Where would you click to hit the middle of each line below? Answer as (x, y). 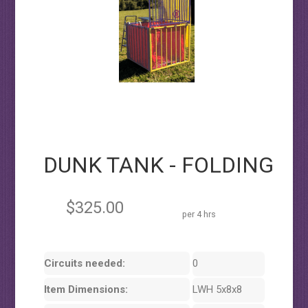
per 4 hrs (199, 214)
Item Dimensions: (86, 289)
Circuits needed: (84, 263)
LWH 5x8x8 (218, 289)
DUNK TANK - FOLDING (159, 165)
